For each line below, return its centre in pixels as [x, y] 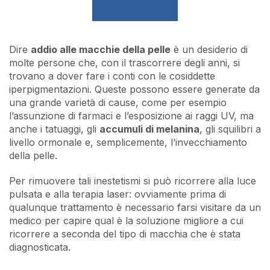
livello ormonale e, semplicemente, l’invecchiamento [128, 143]
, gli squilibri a [230, 129]
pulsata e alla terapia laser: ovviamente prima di [118, 194]
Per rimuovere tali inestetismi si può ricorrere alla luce [133, 181]
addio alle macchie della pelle [101, 50]
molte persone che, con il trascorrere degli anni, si [124, 63]
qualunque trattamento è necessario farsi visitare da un [135, 208]
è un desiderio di [209, 50]
